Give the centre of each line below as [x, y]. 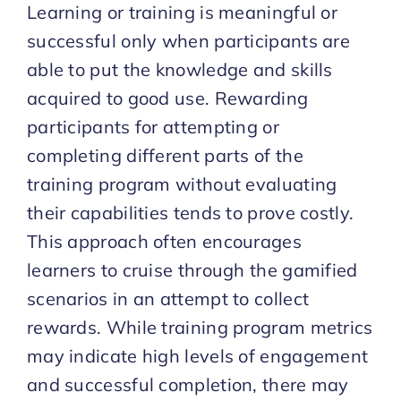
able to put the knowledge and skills [179, 69]
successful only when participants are [188, 40]
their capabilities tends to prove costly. [190, 212]
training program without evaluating [182, 183]
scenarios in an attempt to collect [168, 298]
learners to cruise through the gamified [192, 269]
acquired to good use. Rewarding [167, 98]
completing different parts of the [165, 155]
